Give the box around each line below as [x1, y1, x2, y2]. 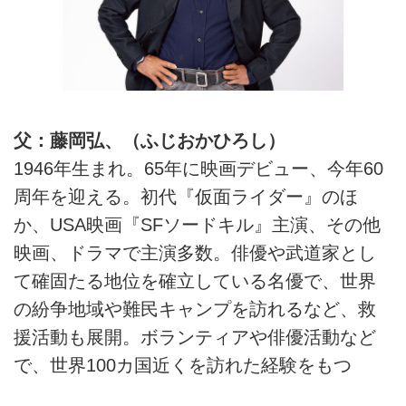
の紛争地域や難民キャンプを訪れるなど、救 [14, 298, 376, 319]
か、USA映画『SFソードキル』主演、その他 [14, 214, 381, 235]
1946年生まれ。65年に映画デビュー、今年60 [14, 158, 383, 179]
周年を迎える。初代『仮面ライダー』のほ [14, 186, 358, 207]
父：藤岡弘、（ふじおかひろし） [14, 130, 285, 150]
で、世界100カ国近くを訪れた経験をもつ [14, 354, 352, 375]
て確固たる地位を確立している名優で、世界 [14, 270, 376, 291]
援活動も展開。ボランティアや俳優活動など [14, 326, 376, 347]
